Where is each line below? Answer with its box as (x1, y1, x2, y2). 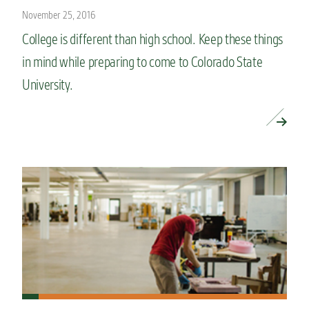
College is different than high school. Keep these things (22, 30, 283, 48)
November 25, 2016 (22, 9, 95, 22)
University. (22, 76, 73, 94)
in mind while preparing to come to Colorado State (22, 53, 263, 71)
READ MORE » (22, 108, 88, 130)
